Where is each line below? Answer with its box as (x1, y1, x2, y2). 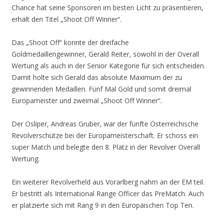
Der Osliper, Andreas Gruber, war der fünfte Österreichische (12, 119, 199, 129)
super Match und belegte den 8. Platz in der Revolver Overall (12, 142, 200, 152)
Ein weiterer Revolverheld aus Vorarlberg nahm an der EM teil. (12, 177, 204, 187)
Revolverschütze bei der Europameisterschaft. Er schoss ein (12, 131, 198, 140)
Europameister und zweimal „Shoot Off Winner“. (12, 96, 162, 106)
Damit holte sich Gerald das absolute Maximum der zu (12, 73, 182, 82)
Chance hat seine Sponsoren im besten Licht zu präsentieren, (12, 3, 203, 13)
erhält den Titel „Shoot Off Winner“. (12, 15, 122, 24)
